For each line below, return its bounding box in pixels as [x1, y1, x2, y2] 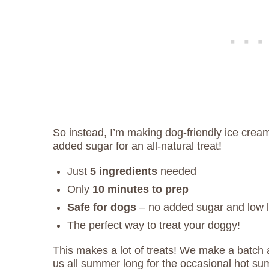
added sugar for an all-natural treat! [53, 139, 222, 152]
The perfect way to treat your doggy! [67, 219, 240, 231]
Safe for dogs [67, 201, 136, 213]
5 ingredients [90, 165, 157, 177]
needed [157, 165, 196, 177]
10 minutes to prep [92, 183, 189, 195]
